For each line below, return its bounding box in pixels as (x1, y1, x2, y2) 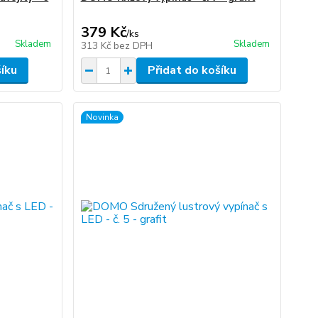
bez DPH (113, 39, 153, 53)
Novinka (85, 111, 119, 123)
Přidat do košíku (147, 62, 236, 78)
